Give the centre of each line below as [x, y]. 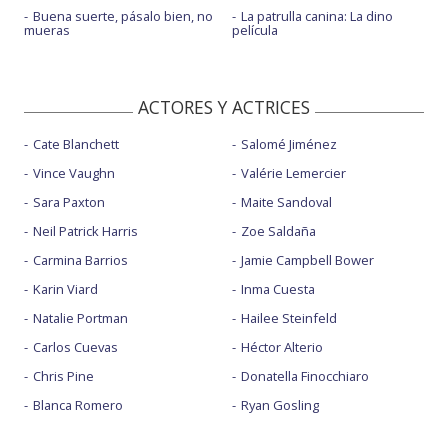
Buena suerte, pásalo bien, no [123, 15]
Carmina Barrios [80, 259]
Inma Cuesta [277, 288]
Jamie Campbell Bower [307, 259]
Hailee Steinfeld [288, 317]
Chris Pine [63, 375]
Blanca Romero [78, 404]
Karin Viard [65, 288]
